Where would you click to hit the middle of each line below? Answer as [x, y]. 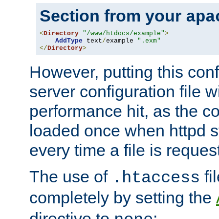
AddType [69, 41]
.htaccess [156, 178]
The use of [71, 177]
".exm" [149, 41]
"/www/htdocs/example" [124, 34]
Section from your [113, 16]
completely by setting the [123, 198]
